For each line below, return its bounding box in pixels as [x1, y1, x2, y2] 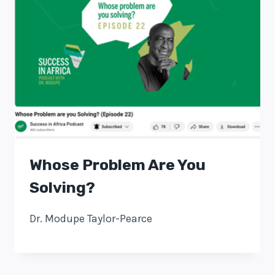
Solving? [29, 179, 95, 197]
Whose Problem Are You [29, 156, 206, 174]
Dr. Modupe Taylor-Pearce [29, 212, 152, 226]
